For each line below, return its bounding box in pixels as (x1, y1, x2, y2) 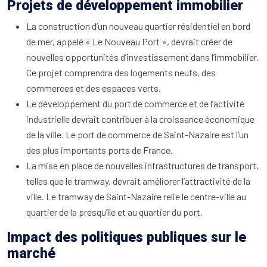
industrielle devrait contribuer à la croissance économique (26, 113, 254, 125)
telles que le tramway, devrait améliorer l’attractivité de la (26, 175, 250, 187)
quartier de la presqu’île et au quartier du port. (26, 206, 203, 218)
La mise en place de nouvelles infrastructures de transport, (26, 160, 259, 172)
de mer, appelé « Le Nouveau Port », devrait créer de (26, 36, 232, 48)
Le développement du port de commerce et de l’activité (26, 98, 244, 110)
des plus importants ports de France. (26, 144, 173, 156)
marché (7, 246, 55, 262)
